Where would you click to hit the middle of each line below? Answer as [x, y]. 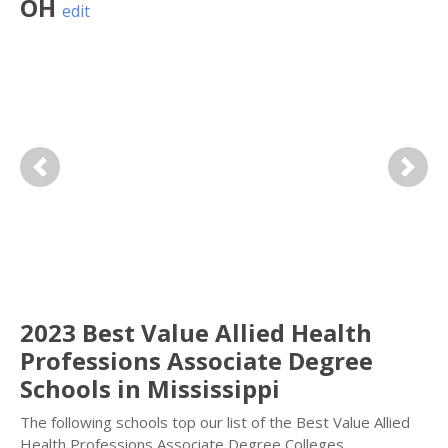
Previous [70, 177]
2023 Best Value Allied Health [196, 332]
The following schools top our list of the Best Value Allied [215, 422]
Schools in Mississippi [150, 388]
